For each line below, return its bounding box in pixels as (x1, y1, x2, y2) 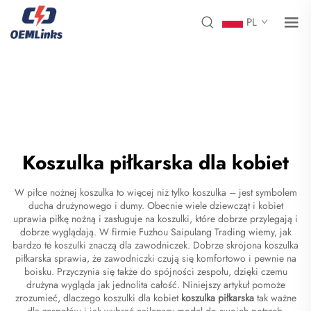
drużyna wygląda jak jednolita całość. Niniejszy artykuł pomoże (26, 277, 285, 292)
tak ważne (256, 290, 296, 305)
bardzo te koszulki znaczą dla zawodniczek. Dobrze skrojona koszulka (12, 237, 299, 252)
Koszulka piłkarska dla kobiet (22, 148, 289, 177)
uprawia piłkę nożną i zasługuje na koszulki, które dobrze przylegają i (13, 211, 298, 226)
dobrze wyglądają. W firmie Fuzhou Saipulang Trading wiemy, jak (19, 224, 292, 239)
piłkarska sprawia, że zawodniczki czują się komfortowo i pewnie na (15, 251, 296, 265)
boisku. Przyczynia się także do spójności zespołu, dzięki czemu (24, 264, 287, 278)
